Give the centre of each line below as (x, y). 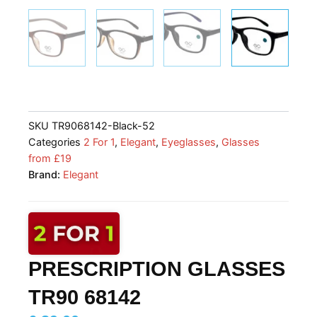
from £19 (50, 158)
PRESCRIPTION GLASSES (157, 269)
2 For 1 (99, 142)
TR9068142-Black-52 (103, 125)
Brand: (46, 174)
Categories (54, 142)
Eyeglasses (189, 142)
